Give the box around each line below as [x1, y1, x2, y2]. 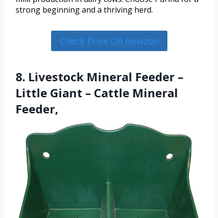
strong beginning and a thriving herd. [16, 4, 153, 15]
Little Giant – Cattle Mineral [16, 85, 178, 101]
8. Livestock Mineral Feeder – [16, 69, 183, 85]
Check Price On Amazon [59, 35, 159, 47]
